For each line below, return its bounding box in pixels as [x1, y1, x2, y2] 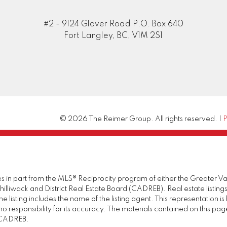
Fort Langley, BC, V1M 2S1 [64, 31, 163, 40]
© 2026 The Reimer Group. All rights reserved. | [60, 115, 223, 123]
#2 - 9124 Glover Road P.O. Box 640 [43, 20, 183, 28]
